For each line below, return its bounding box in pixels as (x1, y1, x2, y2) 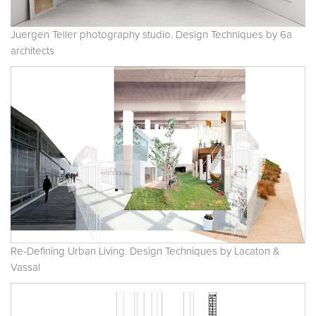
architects (11, 46, 54, 57)
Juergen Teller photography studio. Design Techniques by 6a (11, 30, 292, 41)
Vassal (11, 262, 40, 274)
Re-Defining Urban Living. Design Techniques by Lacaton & (11, 246, 280, 257)
